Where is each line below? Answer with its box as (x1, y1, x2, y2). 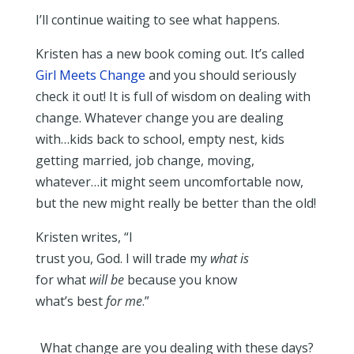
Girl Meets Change (35, 66, 145, 84)
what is (209, 249, 249, 267)
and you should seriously (145, 66, 296, 84)
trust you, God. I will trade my (35, 249, 210, 267)
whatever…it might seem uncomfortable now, (35, 172, 303, 190)
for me (105, 292, 142, 310)
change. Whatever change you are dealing (35, 108, 284, 126)
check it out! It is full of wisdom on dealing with (35, 87, 311, 105)
